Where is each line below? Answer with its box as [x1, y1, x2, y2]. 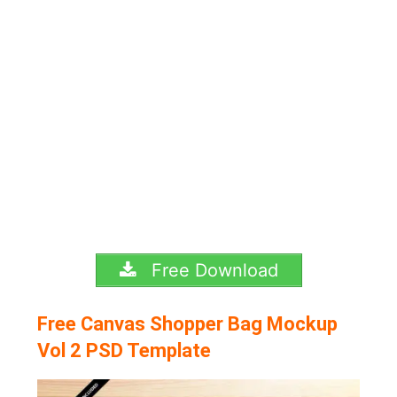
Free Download [145, 260, 278, 282]
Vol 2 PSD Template [37, 339, 212, 362]
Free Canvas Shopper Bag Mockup [37, 313, 339, 336]
